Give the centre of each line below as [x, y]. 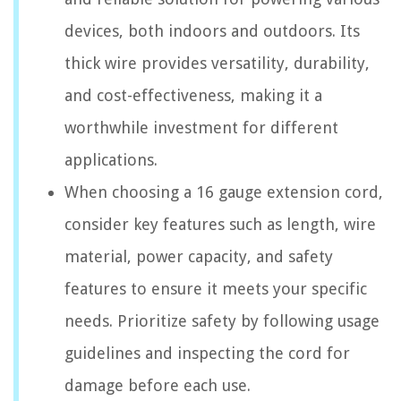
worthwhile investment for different [201, 128]
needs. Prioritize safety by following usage [222, 321]
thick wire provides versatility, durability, [217, 63]
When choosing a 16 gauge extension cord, [224, 192]
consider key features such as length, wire [220, 224]
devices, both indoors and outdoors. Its [212, 31]
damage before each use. [158, 385]
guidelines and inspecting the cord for [207, 353]
